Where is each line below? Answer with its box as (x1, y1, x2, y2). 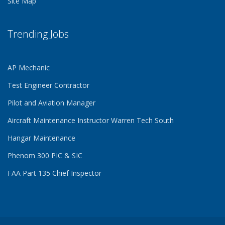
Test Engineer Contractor (8, 80, 89, 90)
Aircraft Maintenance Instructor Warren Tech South (8, 116, 174, 125)
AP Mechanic (8, 63, 50, 72)
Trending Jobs (8, 27, 69, 41)
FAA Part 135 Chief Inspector (8, 168, 101, 178)
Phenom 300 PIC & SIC (8, 151, 82, 160)
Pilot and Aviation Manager (8, 98, 95, 107)
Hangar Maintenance (8, 133, 75, 143)
